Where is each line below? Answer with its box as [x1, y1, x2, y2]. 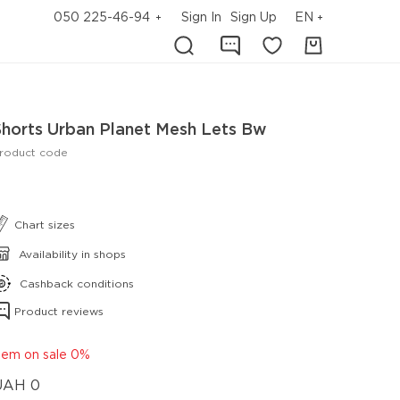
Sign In [181, 12, 221, 23]
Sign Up [230, 12, 277, 23]
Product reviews [14, 307, 104, 317]
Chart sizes [14, 221, 75, 230]
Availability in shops [19, 250, 126, 260]
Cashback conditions [20, 279, 134, 289]
